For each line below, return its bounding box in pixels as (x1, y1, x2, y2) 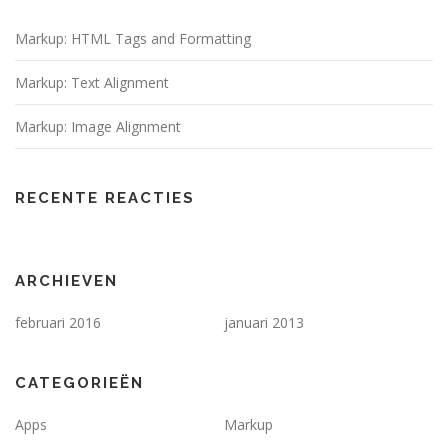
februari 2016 (15, 313, 101, 333)
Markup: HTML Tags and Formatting (15, 29, 251, 49)
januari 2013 (224, 313, 304, 333)
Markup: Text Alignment (15, 73, 169, 93)
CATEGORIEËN (15, 374, 144, 393)
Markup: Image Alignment (15, 117, 181, 137)
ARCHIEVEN (15, 272, 118, 291)
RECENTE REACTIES (15, 189, 195, 208)
